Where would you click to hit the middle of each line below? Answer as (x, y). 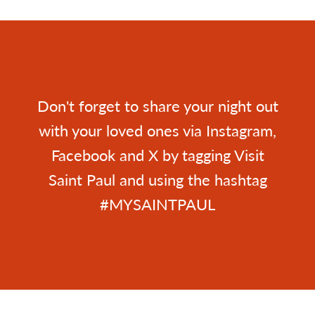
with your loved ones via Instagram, (157, 130)
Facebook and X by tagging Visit (157, 154)
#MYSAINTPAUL (157, 204)
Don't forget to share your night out (157, 105)
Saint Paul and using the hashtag (157, 179)
